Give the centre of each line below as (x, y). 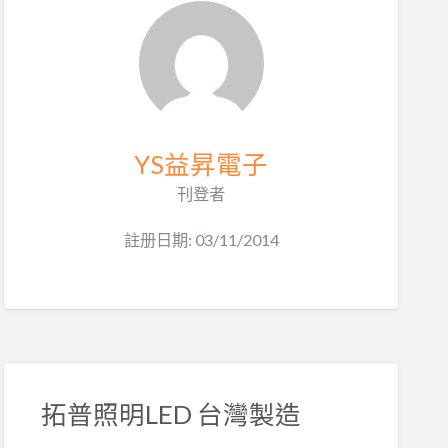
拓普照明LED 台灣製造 (170, 414)
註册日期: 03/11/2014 (201, 239)
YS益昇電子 (201, 164)
